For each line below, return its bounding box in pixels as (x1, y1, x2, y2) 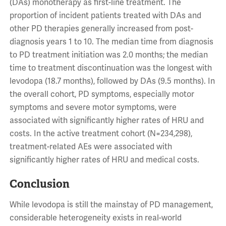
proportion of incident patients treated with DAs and (9, 11, 201, 21)
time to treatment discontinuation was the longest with (9, 63, 212, 73)
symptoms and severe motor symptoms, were (9, 102, 177, 112)
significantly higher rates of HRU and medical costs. (9, 155, 199, 165)
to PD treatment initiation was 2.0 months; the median (9, 50, 208, 60)
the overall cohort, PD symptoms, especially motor (9, 89, 194, 99)
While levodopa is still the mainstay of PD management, (9, 200, 213, 210)
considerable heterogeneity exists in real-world (9, 213, 182, 223)
